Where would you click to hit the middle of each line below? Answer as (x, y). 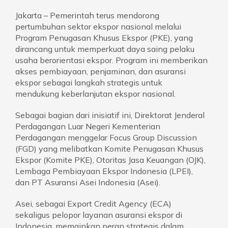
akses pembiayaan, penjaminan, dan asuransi (101, 71)
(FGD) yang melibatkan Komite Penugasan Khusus (109, 148)
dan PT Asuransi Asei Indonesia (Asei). (88, 182)
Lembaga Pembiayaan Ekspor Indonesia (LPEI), (104, 171)
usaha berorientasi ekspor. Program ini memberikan (111, 60)
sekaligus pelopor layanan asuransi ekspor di (99, 215)
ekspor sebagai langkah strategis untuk (89, 82)
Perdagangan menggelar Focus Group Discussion (106, 137)
